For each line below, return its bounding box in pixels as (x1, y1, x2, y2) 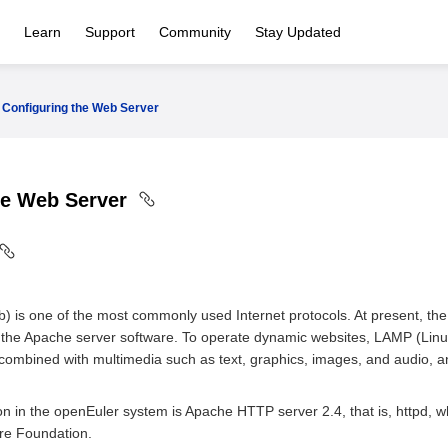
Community (159, 24, 231, 40)
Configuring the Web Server (2, 101, 159, 115)
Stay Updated (255, 24, 341, 40)
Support (85, 24, 135, 40)
